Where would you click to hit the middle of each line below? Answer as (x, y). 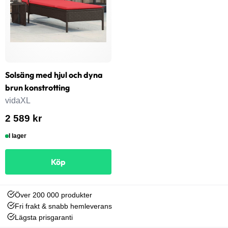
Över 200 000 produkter (54, 195)
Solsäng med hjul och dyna (54, 75)
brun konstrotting (37, 88)
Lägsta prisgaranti (44, 218)
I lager (18, 136)
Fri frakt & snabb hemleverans (64, 206)
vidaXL (18, 101)
